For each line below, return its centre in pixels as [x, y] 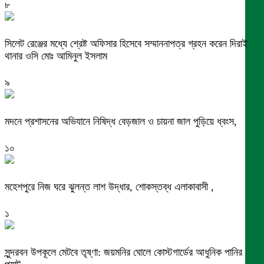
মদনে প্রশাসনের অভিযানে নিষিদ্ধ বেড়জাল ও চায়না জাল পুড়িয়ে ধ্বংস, [121, 122]
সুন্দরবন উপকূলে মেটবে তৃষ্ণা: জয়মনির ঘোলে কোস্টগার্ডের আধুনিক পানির [123, 252]
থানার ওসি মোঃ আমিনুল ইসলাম [56, 56]
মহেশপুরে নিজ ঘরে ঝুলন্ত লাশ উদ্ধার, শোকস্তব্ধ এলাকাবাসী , [109, 187]
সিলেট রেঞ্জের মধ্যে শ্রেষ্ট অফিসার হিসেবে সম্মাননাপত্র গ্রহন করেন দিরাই [126, 44]
